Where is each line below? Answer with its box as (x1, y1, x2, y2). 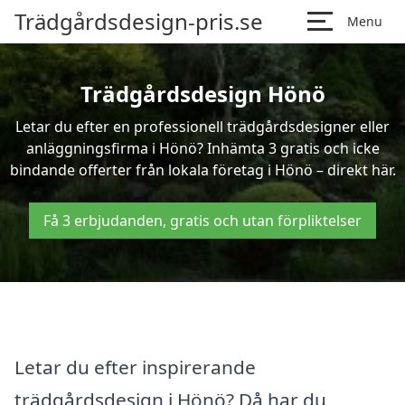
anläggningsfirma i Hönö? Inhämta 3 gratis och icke (25, 138, 380, 158)
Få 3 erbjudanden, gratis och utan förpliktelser (43, 211, 362, 231)
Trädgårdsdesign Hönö (80, 79, 325, 108)
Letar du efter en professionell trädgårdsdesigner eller (15, 117, 390, 137)
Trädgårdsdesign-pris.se (14, 6, 263, 36)
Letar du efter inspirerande (14, 353, 256, 380)
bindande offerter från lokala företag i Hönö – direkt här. (9, 160, 396, 180)
